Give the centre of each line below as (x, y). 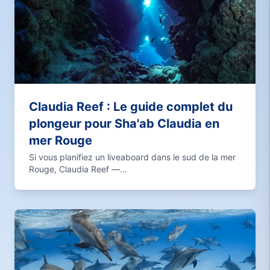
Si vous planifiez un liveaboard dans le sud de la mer (132, 157)
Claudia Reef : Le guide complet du (131, 107)
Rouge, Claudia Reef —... (78, 169)
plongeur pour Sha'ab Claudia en (124, 124)
